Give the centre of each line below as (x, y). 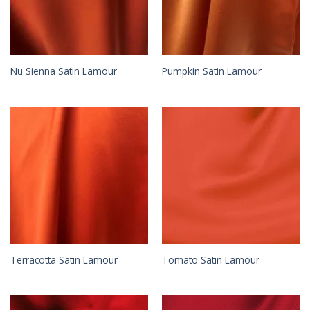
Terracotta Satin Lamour (64, 260)
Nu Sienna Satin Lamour (63, 71)
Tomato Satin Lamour (210, 260)
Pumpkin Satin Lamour (211, 71)
